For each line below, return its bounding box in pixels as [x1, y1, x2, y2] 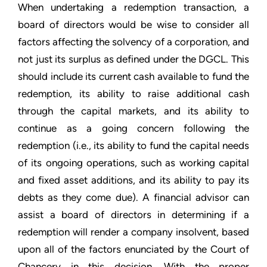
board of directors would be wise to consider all [18, 18, 249, 30]
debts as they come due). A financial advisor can [18, 191, 249, 203]
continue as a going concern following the [18, 122, 249, 134]
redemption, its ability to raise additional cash [18, 88, 249, 100]
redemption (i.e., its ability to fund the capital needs [18, 139, 249, 151]
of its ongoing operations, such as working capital [18, 157, 249, 169]
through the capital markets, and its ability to [18, 105, 249, 117]
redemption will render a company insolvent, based [18, 226, 249, 238]
